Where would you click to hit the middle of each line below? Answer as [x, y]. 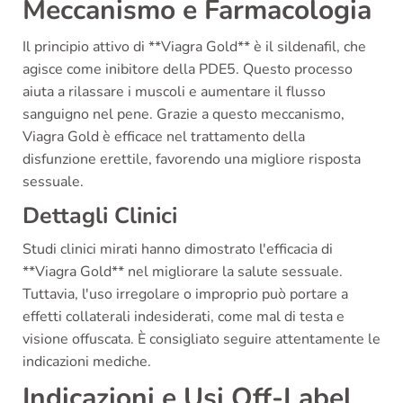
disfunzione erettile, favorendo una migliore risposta [192, 160]
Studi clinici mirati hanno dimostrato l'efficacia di [178, 250]
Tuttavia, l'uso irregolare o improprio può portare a [185, 295]
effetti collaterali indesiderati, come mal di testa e [184, 317]
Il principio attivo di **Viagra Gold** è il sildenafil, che [194, 47]
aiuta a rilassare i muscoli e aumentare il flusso [174, 92]
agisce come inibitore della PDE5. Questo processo [188, 70]
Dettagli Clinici [100, 216]
